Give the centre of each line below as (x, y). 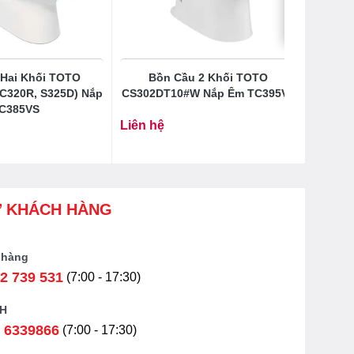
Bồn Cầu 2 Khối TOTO (208, 77)
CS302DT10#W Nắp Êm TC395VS (208, 93)
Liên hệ (142, 125)
